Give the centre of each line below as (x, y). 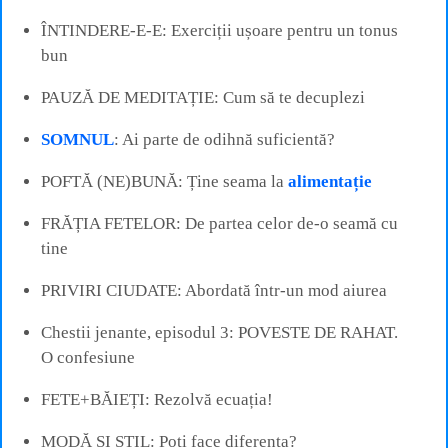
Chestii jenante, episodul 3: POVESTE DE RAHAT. (219, 332)
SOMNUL (77, 139)
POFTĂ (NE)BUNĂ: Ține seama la (164, 181)
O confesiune (88, 357)
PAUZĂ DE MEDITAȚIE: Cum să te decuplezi (203, 97)
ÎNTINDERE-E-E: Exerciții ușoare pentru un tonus (219, 30)
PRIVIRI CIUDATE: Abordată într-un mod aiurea (214, 290)
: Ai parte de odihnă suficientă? (224, 139)
